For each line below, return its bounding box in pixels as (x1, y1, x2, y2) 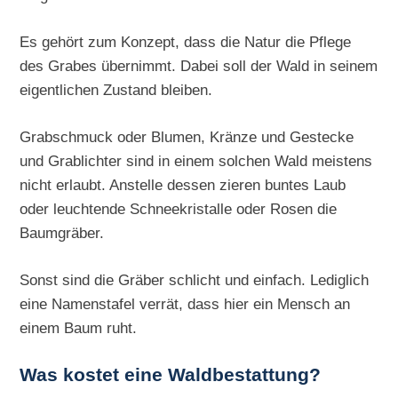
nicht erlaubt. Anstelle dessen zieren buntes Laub (20, 176, 346, 195)
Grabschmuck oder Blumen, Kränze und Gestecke (20, 128, 354, 147)
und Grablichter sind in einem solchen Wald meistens (20, 152, 373, 171)
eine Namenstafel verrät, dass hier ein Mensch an (20, 295, 351, 314)
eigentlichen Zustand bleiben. (20, 81, 213, 99)
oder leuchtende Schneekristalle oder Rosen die (20, 200, 338, 219)
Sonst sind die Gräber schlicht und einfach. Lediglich (20, 271, 370, 290)
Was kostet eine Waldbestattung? (20, 364, 322, 386)
